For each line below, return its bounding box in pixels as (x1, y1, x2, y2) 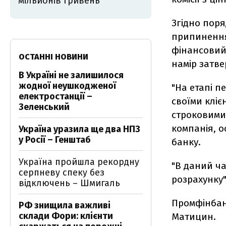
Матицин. (172, 211, 216, 222)
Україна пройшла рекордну (19, 156, 139, 167)
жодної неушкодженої (19, 80, 116, 91)
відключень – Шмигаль (19, 178, 120, 189)
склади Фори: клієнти (19, 210, 113, 221)
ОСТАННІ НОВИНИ (19, 52, 88, 62)
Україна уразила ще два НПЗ (19, 124, 140, 135)
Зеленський (19, 101, 70, 112)
